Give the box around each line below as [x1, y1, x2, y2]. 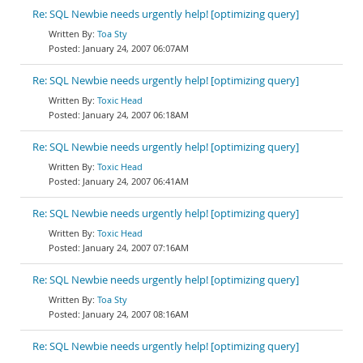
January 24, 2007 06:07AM [83, 42, 189, 54]
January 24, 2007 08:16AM [83, 308, 189, 320]
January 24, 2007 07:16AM [83, 241, 189, 254]
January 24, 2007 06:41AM [83, 175, 189, 187]
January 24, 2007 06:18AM [83, 109, 189, 121]
